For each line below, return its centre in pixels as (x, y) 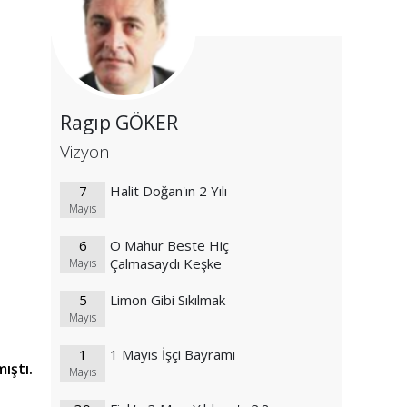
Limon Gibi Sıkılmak (168, 300)
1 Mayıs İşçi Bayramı (173, 355)
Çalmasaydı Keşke (166, 264)
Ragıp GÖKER (119, 123)
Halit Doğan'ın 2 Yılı (169, 191)
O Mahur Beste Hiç (169, 246)
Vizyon (85, 152)
